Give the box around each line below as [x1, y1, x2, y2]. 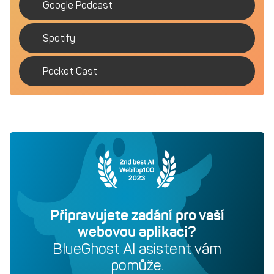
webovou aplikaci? [78, 222, 196, 241]
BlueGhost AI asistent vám [53, 239, 221, 257]
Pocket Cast [43, 65, 97, 77]
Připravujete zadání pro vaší [50, 206, 224, 224]
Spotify [43, 32, 75, 44]
